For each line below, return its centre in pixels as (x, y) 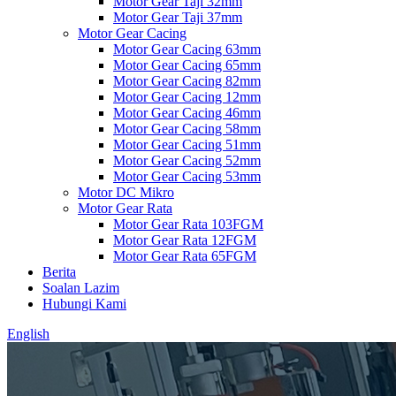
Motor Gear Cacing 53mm (187, 176)
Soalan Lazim (81, 288)
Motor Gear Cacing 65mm (187, 65)
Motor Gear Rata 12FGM (185, 240)
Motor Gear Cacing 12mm (187, 97)
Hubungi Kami (84, 304)
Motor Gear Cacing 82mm (187, 81)
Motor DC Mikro (126, 192)
